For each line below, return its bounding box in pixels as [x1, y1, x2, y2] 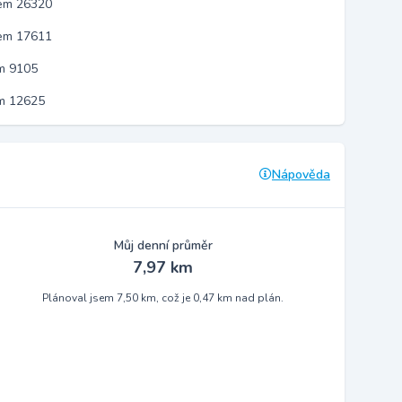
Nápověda [272, 166, 330, 183]
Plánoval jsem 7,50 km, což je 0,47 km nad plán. [42, 291, 284, 305]
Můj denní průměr [113, 237, 213, 254]
